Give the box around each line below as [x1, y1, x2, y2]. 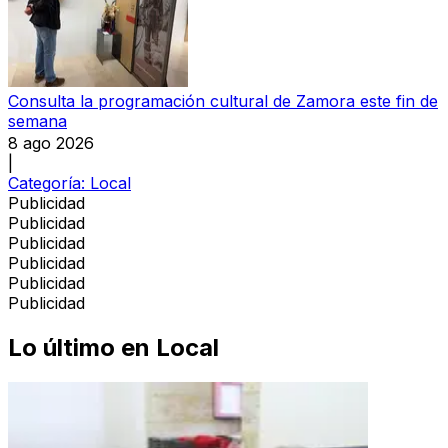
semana [8, 110, 67, 131]
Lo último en [8, 332, 150, 362]
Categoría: [8, 172, 90, 193]
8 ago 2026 [8, 132, 94, 153]
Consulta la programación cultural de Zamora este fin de [8, 90, 438, 111]
